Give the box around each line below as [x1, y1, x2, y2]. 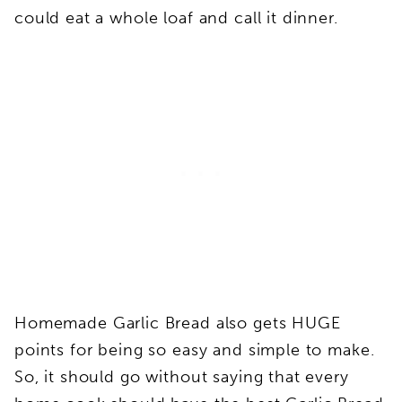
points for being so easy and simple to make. [14, 339, 380, 360]
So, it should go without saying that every [14, 366, 349, 387]
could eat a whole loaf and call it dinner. [14, 7, 338, 28]
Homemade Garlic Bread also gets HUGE [14, 312, 341, 333]
